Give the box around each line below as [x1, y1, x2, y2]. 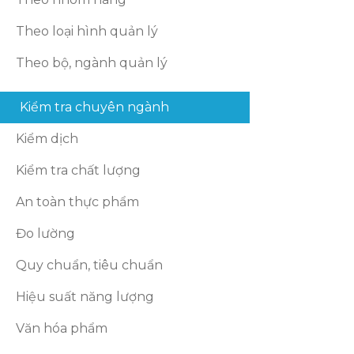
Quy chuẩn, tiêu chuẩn [16, 258, 164, 273]
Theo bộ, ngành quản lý [16, 55, 168, 70]
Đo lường [16, 226, 76, 241]
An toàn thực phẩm [16, 194, 140, 209]
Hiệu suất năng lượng [16, 289, 155, 304]
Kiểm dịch [16, 131, 79, 146]
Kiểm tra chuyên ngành [20, 100, 169, 115]
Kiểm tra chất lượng [16, 163, 141, 178]
